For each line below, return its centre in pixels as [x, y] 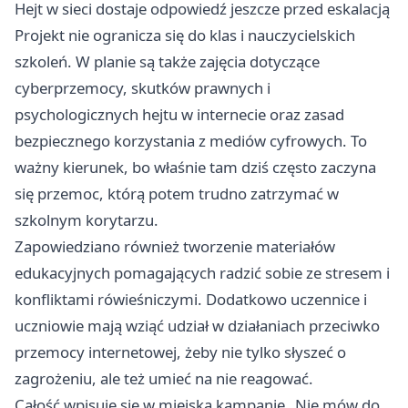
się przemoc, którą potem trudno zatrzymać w [177, 193]
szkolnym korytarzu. [87, 219]
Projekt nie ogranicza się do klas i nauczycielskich [185, 35]
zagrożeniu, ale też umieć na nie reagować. [164, 378]
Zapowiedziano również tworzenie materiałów [175, 246]
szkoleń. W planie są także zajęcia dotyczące [167, 61]
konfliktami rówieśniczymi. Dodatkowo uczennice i [191, 299]
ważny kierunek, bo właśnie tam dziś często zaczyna [195, 167]
